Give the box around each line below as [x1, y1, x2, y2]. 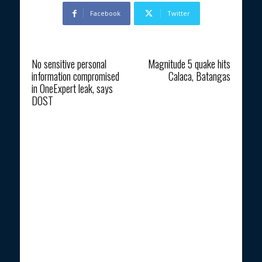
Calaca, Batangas [168, 68, 230, 84]
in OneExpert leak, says [32, 81, 113, 96]
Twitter [167, 9, 190, 18]
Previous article [32, 44, 75, 56]
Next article [196, 44, 230, 56]
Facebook [89, 9, 120, 18]
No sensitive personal [32, 56, 106, 72]
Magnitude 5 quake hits [147, 56, 230, 72]
